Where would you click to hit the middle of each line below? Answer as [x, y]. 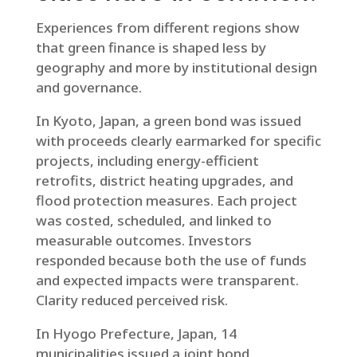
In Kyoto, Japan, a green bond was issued [168, 121]
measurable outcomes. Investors [143, 240]
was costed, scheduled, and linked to [153, 220]
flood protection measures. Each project [166, 200]
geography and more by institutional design [176, 67]
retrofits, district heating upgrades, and [164, 180]
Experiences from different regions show [167, 27]
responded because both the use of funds [171, 260]
